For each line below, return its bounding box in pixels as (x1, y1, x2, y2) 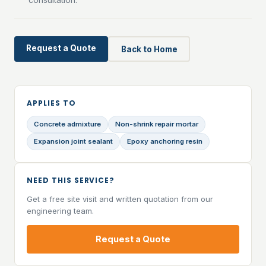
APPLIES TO (27, 98, 76, 108)
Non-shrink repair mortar (115, 120, 198, 128)
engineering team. (27, 206, 94, 216)
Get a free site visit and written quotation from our (27, 194, 213, 204)
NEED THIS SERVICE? (27, 175, 115, 185)
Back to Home (121, 44, 178, 54)
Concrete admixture (34, 120, 101, 128)
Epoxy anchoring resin (127, 137, 202, 145)
